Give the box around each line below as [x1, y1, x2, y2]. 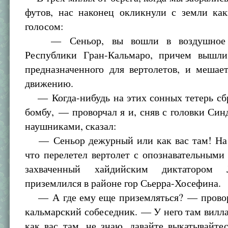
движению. [25, 76, 74, 90]
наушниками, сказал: [25, 119, 117, 133]
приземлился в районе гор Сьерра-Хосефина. [25, 176, 221, 190]
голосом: [25, 19, 64, 33]
